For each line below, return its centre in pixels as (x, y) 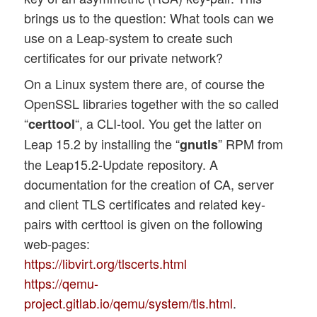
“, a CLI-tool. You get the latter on (169, 123)
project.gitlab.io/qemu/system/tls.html (129, 303)
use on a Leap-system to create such (129, 38)
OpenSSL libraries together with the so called (152, 104)
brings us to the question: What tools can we (149, 18)
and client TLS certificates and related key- (145, 204)
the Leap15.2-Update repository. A (121, 165)
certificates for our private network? (124, 58)
